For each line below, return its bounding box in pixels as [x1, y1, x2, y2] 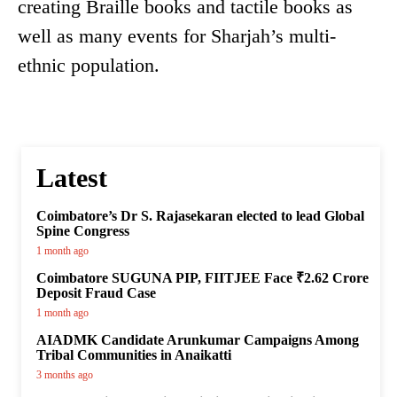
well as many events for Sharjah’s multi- [18, 25, 336, 48]
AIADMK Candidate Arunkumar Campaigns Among [36, 332, 359, 348]
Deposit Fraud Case [36, 285, 156, 301]
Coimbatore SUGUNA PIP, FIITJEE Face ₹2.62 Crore [36, 270, 369, 286]
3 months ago [36, 369, 93, 382]
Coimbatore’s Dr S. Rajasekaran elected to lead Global [36, 208, 364, 224]
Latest [36, 163, 107, 193]
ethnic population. [18, 54, 160, 77]
